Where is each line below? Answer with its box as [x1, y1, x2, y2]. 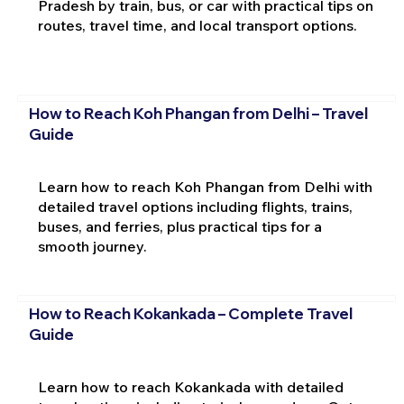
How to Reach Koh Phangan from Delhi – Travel [28, 103, 368, 123]
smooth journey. [37, 236, 147, 255]
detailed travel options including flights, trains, [37, 197, 353, 216]
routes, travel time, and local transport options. [37, 16, 357, 35]
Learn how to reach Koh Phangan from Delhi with [37, 177, 372, 196]
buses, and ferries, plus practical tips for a [37, 216, 322, 235]
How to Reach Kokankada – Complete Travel [28, 304, 353, 324]
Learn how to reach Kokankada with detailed [37, 378, 344, 397]
